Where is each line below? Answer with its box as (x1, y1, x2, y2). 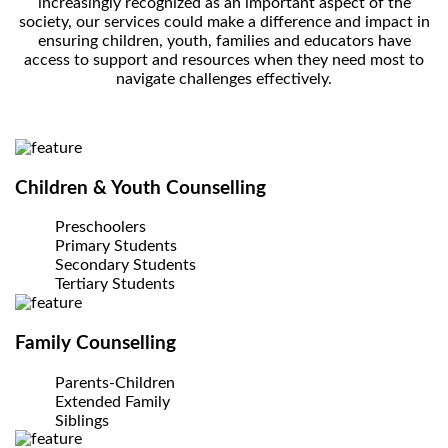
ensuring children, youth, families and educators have (37, 32, 411, 49)
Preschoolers (55, 219, 146, 236)
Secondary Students (55, 257, 196, 274)
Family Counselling (15, 334, 176, 354)
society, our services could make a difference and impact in (18, 13, 430, 30)
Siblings (55, 412, 109, 429)
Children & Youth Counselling (15, 178, 266, 198)
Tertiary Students (55, 276, 175, 293)
